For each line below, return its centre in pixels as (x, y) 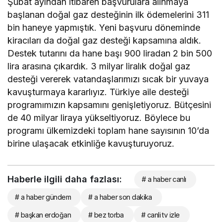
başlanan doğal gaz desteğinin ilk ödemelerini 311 (109, 14)
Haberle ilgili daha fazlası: (65, 179)
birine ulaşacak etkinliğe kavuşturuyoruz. (91, 143)
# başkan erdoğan (43, 215)
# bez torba (106, 215)
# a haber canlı (164, 179)
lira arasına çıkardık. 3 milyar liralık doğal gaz (99, 66)
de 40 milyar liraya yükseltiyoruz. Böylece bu (99, 117)
